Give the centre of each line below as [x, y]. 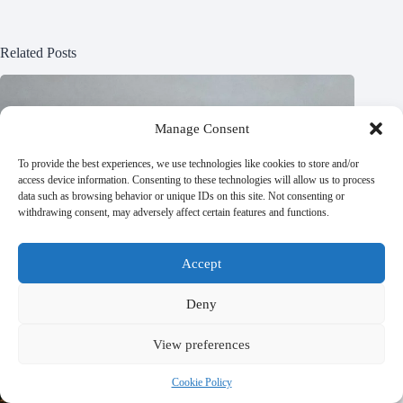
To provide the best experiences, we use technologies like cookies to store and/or [188, 164]
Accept [201, 263]
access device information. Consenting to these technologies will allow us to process [197, 180]
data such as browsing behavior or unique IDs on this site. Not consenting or [181, 196]
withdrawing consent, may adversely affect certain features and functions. [174, 212]
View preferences [201, 344]
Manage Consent [201, 128]
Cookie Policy [201, 382]
